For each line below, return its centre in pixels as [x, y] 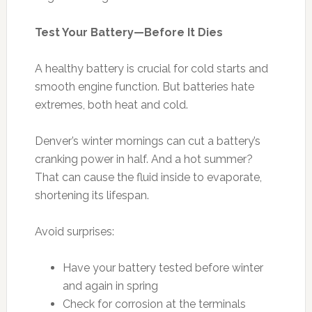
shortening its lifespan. [92, 195]
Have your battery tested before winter [163, 267]
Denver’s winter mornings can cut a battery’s [147, 141]
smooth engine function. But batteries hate [144, 86]
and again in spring [110, 286]
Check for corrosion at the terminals [154, 304]
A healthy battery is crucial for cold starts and [151, 68]
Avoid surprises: [74, 231]
